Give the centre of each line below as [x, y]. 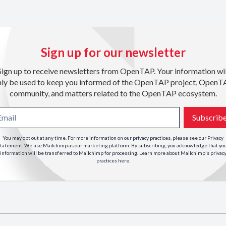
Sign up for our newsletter [113, 52]
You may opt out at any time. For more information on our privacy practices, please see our [105, 138]
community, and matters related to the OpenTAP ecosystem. [113, 93]
